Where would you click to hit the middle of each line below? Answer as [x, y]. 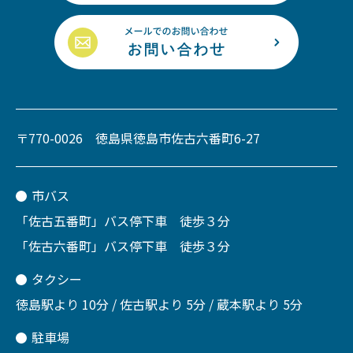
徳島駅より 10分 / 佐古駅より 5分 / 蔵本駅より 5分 [159, 305]
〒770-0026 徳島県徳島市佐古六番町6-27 [138, 138]
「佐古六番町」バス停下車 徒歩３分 [123, 246]
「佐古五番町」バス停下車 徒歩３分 [123, 221]
